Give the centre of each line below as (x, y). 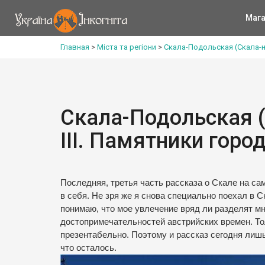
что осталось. (88, 248)
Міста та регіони (127, 47)
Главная (75, 47)
